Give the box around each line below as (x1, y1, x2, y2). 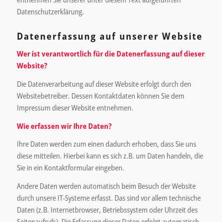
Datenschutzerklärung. (16, 6, 84, 16)
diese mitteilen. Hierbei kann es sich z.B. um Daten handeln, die (16, 151, 203, 161)
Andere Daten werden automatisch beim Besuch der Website (16, 181, 196, 191)
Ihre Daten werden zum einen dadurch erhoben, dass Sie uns (16, 139, 196, 149)
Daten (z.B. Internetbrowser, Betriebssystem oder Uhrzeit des (16, 205, 198, 215)
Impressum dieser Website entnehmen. (16, 102, 133, 112)
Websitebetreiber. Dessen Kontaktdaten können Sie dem (16, 90, 184, 101)
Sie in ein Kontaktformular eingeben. (16, 163, 124, 173)
